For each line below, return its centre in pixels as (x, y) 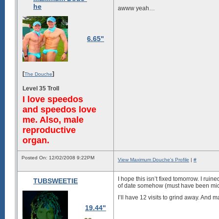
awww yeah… (136, 8)
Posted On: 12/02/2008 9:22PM (58, 158)
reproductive (49, 130)
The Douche (38, 74)
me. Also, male (53, 120)
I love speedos (53, 99)
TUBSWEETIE (55, 181)
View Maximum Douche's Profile (153, 160)
